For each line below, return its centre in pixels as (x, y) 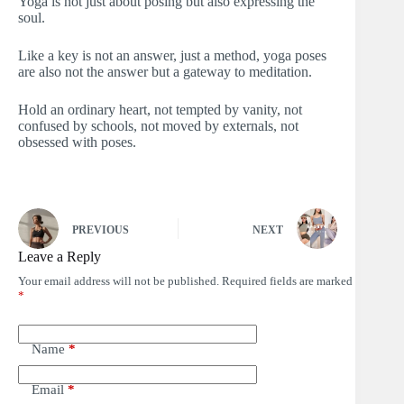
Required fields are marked (287, 281)
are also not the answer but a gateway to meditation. (165, 72)
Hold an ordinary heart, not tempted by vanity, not (160, 110)
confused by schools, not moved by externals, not (158, 126)
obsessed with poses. (77, 142)
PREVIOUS (101, 230)
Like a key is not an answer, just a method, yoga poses (172, 56)
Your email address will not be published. (119, 281)
